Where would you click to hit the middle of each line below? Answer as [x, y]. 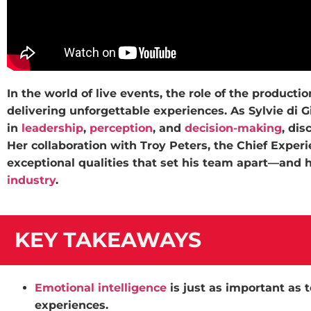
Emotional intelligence [101, 288]
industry [31, 180]
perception [121, 128]
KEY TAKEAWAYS [108, 240]
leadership [52, 128]
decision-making [233, 128]
